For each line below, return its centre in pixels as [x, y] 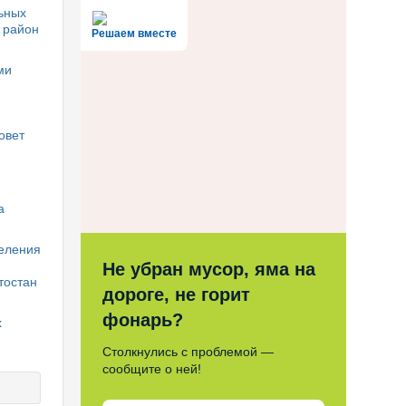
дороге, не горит [176, 295]
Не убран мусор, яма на [208, 270]
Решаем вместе [134, 33]
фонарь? [142, 320]
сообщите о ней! [151, 369]
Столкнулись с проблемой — [188, 352]
